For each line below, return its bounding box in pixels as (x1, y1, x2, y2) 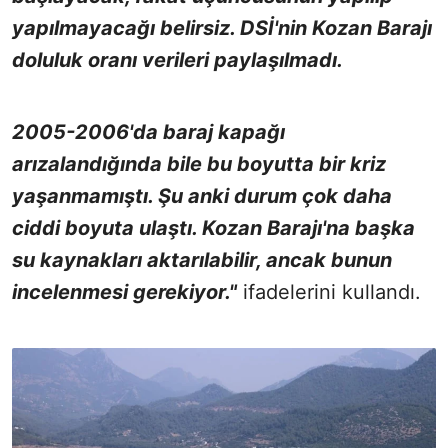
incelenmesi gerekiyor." (12, 279, 237, 304)
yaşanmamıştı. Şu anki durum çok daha (12, 183, 392, 208)
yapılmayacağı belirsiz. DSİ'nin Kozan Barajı (12, 15, 432, 40)
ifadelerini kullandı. (237, 279, 421, 304)
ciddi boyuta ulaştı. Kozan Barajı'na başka (12, 215, 415, 240)
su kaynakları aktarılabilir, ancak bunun (12, 247, 392, 272)
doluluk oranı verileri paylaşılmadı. (12, 47, 343, 72)
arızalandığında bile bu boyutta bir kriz (12, 151, 386, 176)
